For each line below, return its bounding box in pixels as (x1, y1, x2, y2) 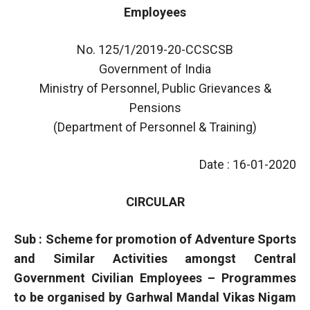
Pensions (129, 100, 181, 115)
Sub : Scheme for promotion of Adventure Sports (14, 231, 296, 246)
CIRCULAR (125, 194, 185, 209)
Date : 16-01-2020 (199, 156, 296, 172)
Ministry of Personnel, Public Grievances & (39, 80, 271, 95)
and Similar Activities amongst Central (14, 250, 296, 266)
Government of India (99, 61, 211, 76)
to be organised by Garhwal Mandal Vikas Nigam (14, 289, 296, 304)
